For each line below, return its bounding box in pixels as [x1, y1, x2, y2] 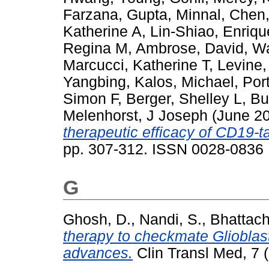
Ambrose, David [136, 40, 244, 57]
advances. [63, 245, 133, 262]
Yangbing [63, 74, 126, 91]
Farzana [63, 7, 118, 23]
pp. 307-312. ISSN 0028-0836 [63, 141, 264, 158]
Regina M [63, 40, 128, 57]
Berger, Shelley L [126, 91, 242, 107]
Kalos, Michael [134, 74, 234, 91]
